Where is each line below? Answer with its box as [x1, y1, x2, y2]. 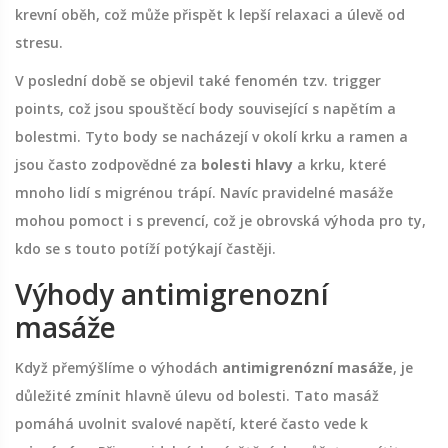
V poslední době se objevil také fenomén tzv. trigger [15, 71, 381, 91]
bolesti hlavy [201, 155, 293, 175]
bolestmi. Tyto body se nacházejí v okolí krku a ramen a [15, 127, 408, 147]
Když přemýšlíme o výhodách [15, 358, 222, 378]
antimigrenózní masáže [222, 358, 393, 378]
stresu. [15, 33, 63, 53]
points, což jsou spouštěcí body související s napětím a [15, 99, 396, 119]
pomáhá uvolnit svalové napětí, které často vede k [15, 414, 368, 434]
